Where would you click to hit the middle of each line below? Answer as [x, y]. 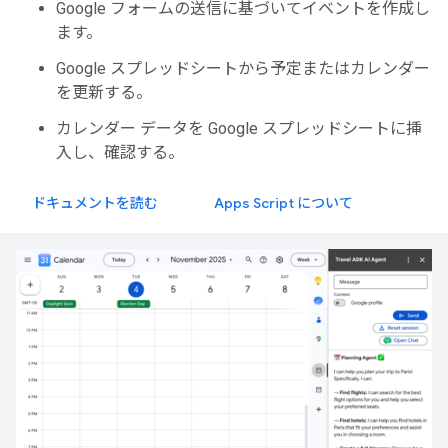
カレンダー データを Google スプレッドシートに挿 [239, 128]
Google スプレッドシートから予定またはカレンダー [243, 68]
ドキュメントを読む [95, 203]
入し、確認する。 [120, 152]
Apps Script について [283, 203]
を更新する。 [104, 92]
